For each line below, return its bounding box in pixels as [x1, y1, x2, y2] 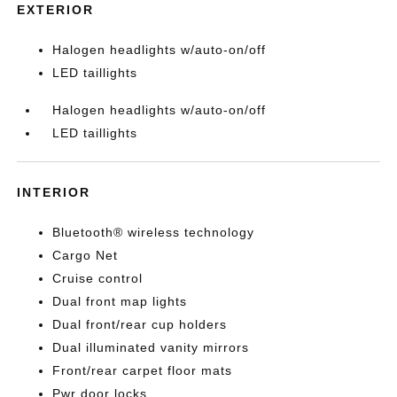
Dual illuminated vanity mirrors [52, 340, 250, 355]
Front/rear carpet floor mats [52, 363, 233, 378]
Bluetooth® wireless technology [52, 225, 255, 240]
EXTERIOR [17, 3, 95, 18]
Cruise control [52, 271, 144, 286]
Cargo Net [52, 248, 119, 263]
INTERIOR [17, 185, 91, 200]
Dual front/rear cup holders [52, 317, 228, 332]
